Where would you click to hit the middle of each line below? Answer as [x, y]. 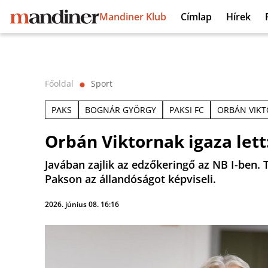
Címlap [196, 16]
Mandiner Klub [133, 16]
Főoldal [59, 83]
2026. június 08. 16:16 [82, 204]
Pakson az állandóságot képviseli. [130, 179]
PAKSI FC [187, 110]
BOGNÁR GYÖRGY [121, 110]
